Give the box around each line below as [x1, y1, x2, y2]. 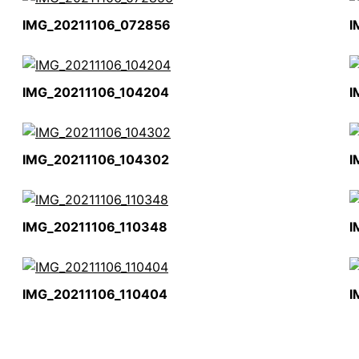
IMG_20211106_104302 [22, 151, 169, 167]
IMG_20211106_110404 [22, 286, 167, 302]
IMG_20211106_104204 [22, 84, 169, 100]
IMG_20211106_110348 [22, 219, 167, 235]
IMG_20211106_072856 [22, 17, 171, 33]
